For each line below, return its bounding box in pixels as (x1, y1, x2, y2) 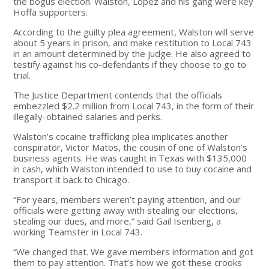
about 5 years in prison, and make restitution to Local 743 (13, 36, 252, 49)
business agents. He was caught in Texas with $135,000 (13, 151, 247, 164)
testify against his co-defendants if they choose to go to (13, 58, 247, 70)
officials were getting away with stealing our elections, (13, 204, 238, 216)
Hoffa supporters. (13, 5, 88, 18)
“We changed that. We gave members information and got (13, 245, 254, 258)
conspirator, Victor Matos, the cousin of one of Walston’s (13, 141, 248, 153)
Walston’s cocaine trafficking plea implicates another (13, 130, 229, 142)
